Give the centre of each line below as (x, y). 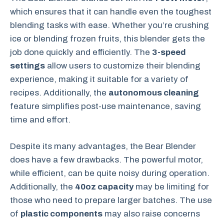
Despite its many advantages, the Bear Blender (103, 146)
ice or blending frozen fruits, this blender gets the (107, 39)
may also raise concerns (151, 213)
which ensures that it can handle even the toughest (111, 12)
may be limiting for (171, 186)
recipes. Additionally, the (59, 93)
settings (27, 66)
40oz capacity (104, 186)
